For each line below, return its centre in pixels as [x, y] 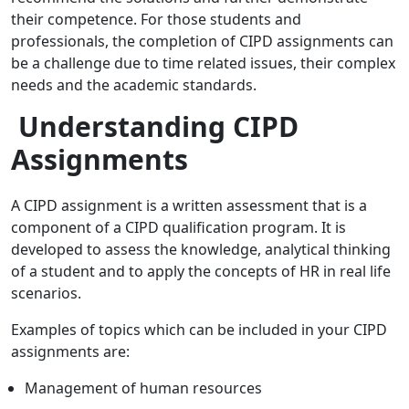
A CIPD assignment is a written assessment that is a [189, 206]
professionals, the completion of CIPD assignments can [202, 42]
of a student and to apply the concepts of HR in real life [201, 272]
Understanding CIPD [158, 127]
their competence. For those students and [156, 20]
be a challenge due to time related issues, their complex [203, 63]
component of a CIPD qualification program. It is [178, 228]
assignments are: [70, 352]
